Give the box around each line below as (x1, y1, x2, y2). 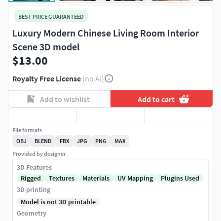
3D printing (17, 185, 50, 194)
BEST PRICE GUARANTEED (18, 12, 84, 20)
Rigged (21, 174, 41, 183)
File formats (12, 126, 42, 134)
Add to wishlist (39, 94, 90, 104)
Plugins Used (161, 174, 199, 183)
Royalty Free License (12, 74, 81, 84)
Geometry (17, 209, 46, 218)
